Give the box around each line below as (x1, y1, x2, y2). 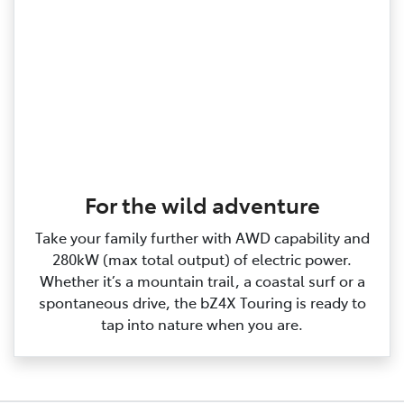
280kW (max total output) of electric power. (52, 249, 352, 270)
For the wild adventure (84, 189, 320, 220)
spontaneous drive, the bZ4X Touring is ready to (38, 292, 366, 313)
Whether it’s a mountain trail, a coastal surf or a (39, 271, 365, 291)
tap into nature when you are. (101, 314, 303, 335)
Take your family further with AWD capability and (34, 227, 370, 248)
